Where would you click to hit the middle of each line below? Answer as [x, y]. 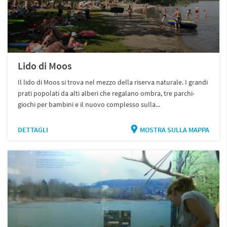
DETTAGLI [33, 129]
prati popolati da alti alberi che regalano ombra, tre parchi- [106, 93]
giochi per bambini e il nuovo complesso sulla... [89, 104]
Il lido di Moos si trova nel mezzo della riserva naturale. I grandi [113, 82]
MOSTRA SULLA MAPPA [174, 129]
